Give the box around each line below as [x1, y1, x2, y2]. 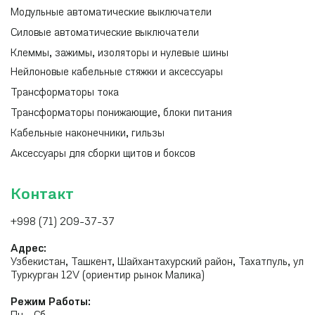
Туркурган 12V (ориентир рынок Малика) [11, 271, 205, 281]
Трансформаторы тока [11, 88, 119, 98]
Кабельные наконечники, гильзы [11, 129, 165, 139]
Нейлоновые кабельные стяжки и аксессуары [11, 67, 223, 78]
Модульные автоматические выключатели [11, 8, 212, 18]
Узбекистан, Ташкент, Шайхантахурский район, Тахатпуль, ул [11, 257, 304, 268]
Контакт [11, 187, 74, 203]
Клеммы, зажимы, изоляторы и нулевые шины [11, 49, 229, 59]
